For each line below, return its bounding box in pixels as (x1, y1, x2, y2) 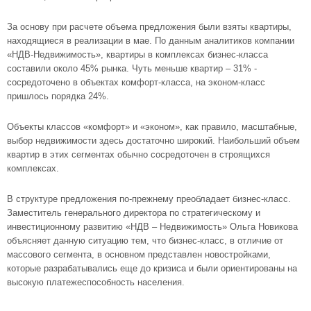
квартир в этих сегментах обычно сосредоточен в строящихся (7, 149, 270, 160)
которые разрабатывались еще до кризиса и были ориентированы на (7, 263, 297, 274)
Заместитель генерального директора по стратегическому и (7, 208, 260, 218)
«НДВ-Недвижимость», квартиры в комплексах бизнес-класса (7, 49, 268, 60)
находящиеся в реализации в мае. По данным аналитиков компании (7, 35, 294, 46)
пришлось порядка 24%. (7, 91, 109, 101)
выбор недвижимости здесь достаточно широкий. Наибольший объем (7, 135, 300, 146)
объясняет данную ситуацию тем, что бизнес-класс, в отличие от (7, 235, 283, 246)
